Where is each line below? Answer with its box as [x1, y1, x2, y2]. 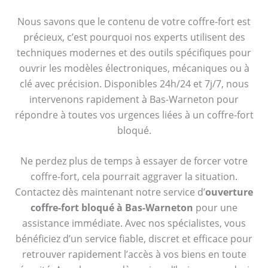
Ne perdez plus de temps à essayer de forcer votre [20, 154, 248, 168]
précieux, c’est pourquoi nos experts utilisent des [23, 30, 245, 44]
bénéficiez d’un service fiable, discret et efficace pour [16, 232, 252, 246]
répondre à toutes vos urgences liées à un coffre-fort [14, 108, 254, 121]
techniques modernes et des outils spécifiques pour [17, 45, 251, 59]
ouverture [205, 185, 253, 199]
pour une [193, 201, 237, 215]
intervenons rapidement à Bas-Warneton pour [29, 92, 239, 106]
